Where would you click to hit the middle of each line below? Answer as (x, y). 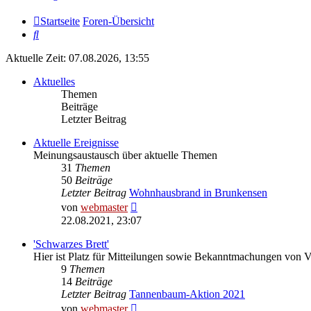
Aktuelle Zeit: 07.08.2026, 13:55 (77, 58)
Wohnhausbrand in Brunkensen (198, 193)
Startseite (60, 22)
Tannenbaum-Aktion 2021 (187, 294)
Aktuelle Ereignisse (76, 143)
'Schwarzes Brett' (71, 244)
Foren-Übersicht (118, 22)
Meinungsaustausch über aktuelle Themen (125, 155)
